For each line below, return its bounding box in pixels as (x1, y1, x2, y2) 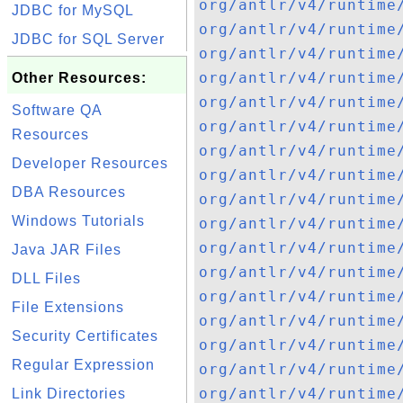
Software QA (12, 103, 102, 118)
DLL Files (12, 271, 81, 286)
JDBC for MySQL (12, 3, 134, 18)
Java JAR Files (12, 242, 121, 257)
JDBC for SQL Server (12, 31, 165, 47)
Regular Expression (12, 357, 155, 372)
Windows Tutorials (12, 213, 145, 228)
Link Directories (12, 386, 126, 401)
